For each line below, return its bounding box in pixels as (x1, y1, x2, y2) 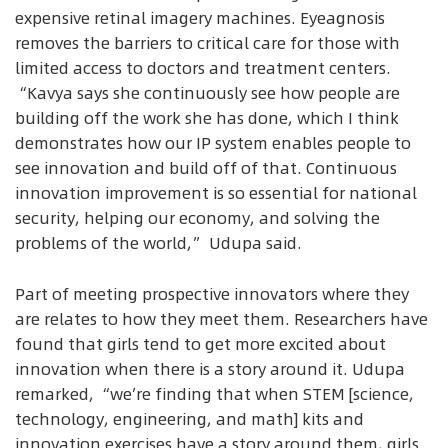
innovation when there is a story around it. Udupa (15, 357, 405, 380)
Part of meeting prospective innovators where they (15, 282, 409, 305)
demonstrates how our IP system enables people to (15, 131, 411, 154)
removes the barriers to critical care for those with (15, 31, 400, 54)
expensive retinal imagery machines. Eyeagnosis (15, 6, 385, 29)
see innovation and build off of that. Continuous (15, 156, 397, 179)
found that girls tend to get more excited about (15, 332, 386, 355)
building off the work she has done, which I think (15, 106, 399, 129)
